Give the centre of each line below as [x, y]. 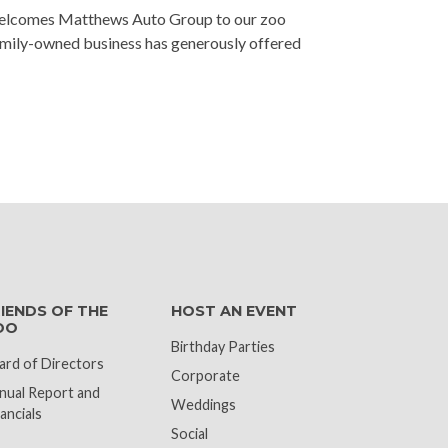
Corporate [205, 375]
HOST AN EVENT [233, 311]
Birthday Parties [222, 346]
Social [189, 433]
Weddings [203, 404]
